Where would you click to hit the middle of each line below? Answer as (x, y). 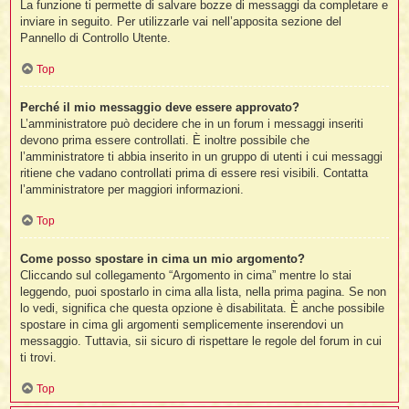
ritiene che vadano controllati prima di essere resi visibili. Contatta (194, 173)
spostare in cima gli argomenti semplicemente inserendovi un (182, 325)
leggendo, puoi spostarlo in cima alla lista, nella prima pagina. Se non (204, 292)
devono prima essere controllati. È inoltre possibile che (165, 141)
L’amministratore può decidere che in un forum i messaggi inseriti (192, 124)
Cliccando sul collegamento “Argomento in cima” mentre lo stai (186, 276)
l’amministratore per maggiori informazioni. (132, 190)
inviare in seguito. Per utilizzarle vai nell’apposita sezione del (181, 21)
